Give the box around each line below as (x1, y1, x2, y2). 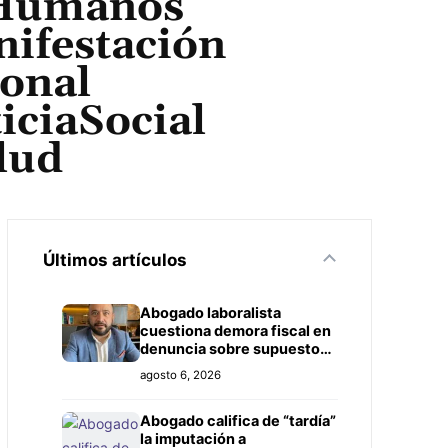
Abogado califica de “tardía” (139, 412, 336, 430)
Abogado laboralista (139, 304, 281, 322)
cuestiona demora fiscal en (139, 322, 331, 340)
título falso (139, 358, 216, 376)
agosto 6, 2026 (139, 368, 221, 382)
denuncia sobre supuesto (139, 340, 320, 358)
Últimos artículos (42, 250, 187, 270)
